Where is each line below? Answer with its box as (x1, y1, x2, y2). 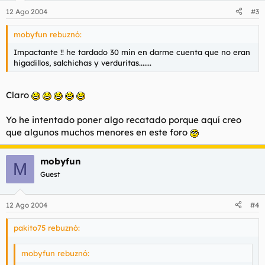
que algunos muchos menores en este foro (6, 127, 190, 138)
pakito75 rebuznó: (14, 222, 80, 232)
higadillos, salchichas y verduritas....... (14, 57, 151, 67)
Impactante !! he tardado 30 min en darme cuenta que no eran (14, 47, 250, 57)
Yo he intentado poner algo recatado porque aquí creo (6, 114, 241, 125)
